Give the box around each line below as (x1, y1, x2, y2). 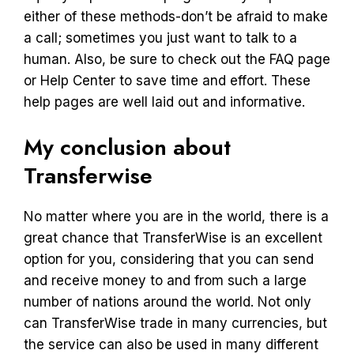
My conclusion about (24, 130, 231, 164)
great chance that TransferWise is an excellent (24, 229, 322, 246)
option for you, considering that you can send (24, 250, 314, 267)
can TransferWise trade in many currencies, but (24, 314, 327, 331)
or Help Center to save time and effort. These (24, 73, 311, 88)
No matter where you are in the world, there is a (24, 208, 329, 224)
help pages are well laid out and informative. (24, 94, 305, 110)
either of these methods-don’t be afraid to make (24, 9, 328, 24)
